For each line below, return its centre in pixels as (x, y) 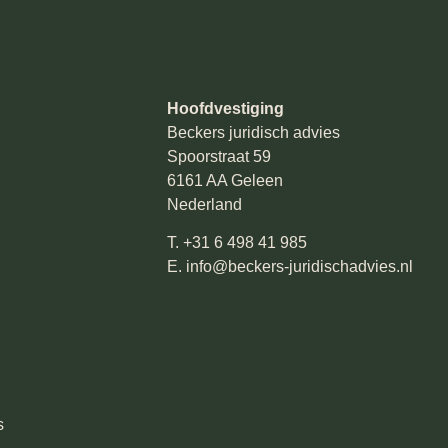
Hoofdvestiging (225, 108)
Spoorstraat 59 (219, 156)
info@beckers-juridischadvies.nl (299, 267)
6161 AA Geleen (225, 180)
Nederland (204, 204)
